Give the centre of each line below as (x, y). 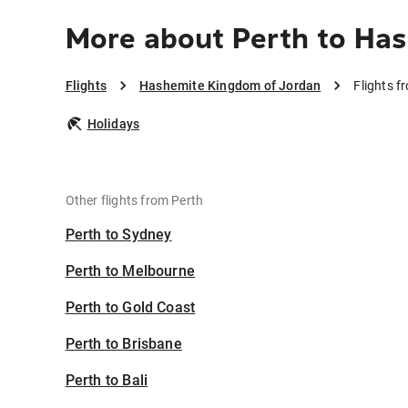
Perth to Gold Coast (130, 307)
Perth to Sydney (118, 235)
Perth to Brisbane (123, 344)
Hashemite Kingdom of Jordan (230, 86)
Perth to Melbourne (130, 271)
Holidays (113, 124)
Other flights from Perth (134, 200)
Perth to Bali (107, 380)
